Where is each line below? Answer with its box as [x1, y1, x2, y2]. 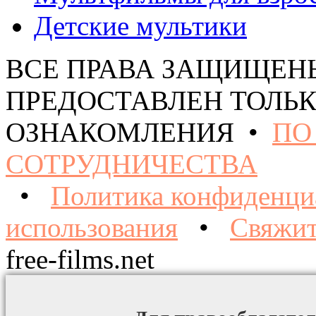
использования [6, 212, 178, 243]
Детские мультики [34, 11, 247, 42]
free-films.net [6, 244, 154, 275]
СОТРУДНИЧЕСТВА [6, 149, 257, 180]
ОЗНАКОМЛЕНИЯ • [6, 117, 272, 148]
